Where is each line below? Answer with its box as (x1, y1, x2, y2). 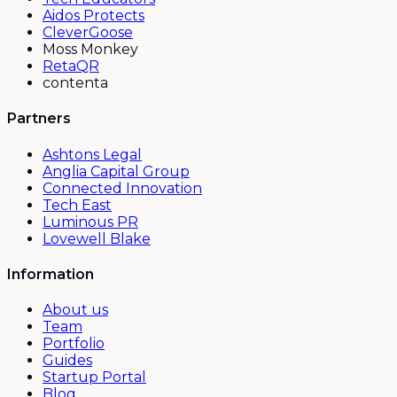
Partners (7, 110, 71, 128)
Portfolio (43, 335, 105, 353)
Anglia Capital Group (43, 162, 190, 180)
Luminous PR (43, 213, 138, 230)
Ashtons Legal (43, 145, 142, 163)
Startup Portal (43, 369, 146, 386)
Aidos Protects (43, 7, 144, 25)
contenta (43, 74, 108, 92)
